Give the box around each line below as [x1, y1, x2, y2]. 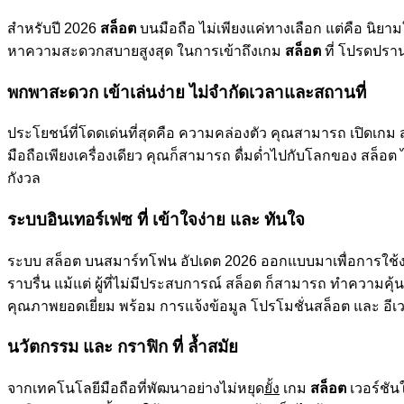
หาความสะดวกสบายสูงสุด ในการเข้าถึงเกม [7, 42, 285, 59]
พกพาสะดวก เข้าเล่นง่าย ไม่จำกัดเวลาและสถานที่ [7, 82, 366, 102]
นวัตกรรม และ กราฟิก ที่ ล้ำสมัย [7, 337, 238, 357]
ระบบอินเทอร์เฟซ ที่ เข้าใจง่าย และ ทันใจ [7, 210, 305, 230]
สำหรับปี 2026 [7, 20, 100, 36]
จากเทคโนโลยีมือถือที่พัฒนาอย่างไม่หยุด [7, 381, 264, 397]
